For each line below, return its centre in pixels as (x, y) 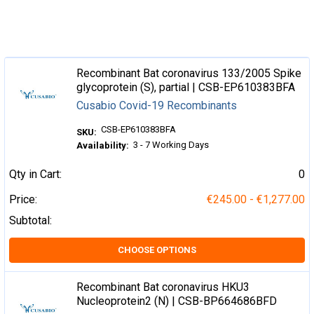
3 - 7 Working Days (171, 145)
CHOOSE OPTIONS (157, 250)
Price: (23, 199)
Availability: (103, 146)
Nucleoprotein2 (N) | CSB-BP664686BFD (177, 301)
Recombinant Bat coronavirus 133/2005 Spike (189, 73)
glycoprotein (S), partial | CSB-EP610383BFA (186, 87)
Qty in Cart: (35, 174)
